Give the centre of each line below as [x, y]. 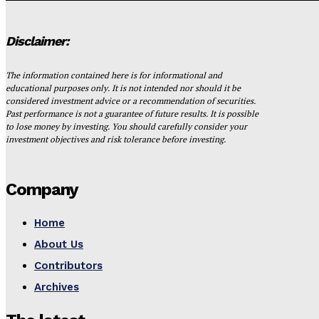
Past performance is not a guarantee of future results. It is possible [132, 114]
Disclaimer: [37, 41]
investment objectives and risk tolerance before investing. [116, 140]
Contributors [68, 266]
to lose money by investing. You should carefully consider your [126, 127]
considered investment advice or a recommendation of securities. [131, 101]
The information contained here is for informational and [114, 75]
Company [42, 190]
